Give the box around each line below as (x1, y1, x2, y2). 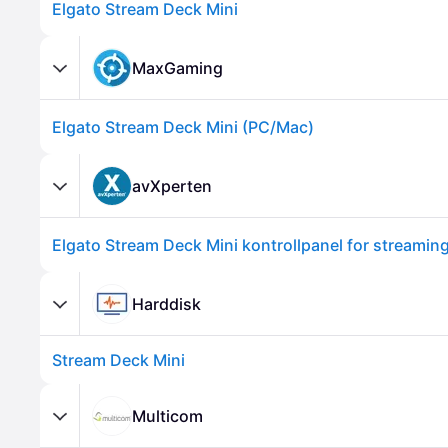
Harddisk (132, 293, 201, 314)
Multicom (132, 405, 203, 426)
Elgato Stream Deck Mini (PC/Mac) (52, 117, 314, 137)
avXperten (132, 175, 212, 196)
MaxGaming (132, 57, 223, 78)
